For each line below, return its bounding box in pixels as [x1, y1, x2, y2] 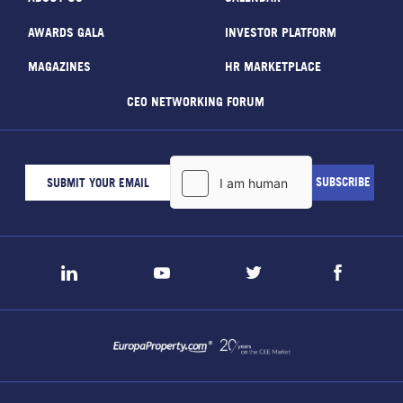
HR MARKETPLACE [224, 58, 321, 74]
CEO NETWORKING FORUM [126, 93, 264, 109]
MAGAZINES [27, 58, 91, 74]
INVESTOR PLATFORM [224, 23, 336, 40]
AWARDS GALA [27, 23, 104, 40]
